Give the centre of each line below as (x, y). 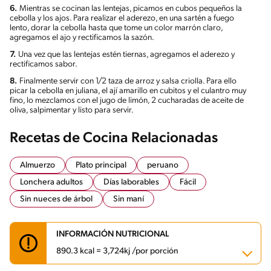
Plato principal (101, 165)
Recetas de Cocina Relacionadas (114, 138)
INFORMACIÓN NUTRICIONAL (113, 234)
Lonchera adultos (51, 182)
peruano (163, 165)
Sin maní (129, 199)
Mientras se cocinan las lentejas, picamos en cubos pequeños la (131, 8)
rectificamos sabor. (44, 64)
